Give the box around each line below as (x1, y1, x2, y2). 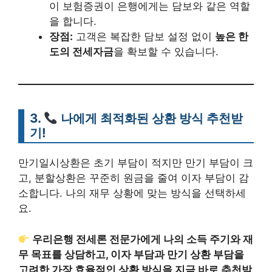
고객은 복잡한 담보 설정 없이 (73, 30, 215, 43)
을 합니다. (49, 15, 97, 28)
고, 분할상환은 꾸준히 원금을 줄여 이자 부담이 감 (18, 172, 249, 185)
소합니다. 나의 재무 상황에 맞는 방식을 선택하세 (18, 187, 246, 200)
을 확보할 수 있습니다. (114, 46, 219, 58)
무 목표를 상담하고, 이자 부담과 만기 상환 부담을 (18, 248, 244, 260)
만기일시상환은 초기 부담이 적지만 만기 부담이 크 (18, 157, 253, 169)
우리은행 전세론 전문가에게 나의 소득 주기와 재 (30, 233, 254, 245)
